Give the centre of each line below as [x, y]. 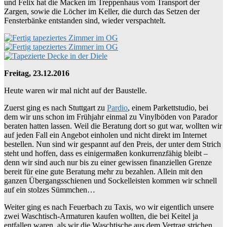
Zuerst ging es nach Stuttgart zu [55, 107]
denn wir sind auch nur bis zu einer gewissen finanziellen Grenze [108, 162]
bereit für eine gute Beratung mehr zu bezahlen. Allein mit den [103, 171]
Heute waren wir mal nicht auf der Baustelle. [75, 90]
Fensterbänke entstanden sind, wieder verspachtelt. [85, 20]
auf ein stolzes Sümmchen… [50, 190]
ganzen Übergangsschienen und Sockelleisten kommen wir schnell [110, 180]
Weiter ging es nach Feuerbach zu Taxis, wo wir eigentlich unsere [109, 207]
